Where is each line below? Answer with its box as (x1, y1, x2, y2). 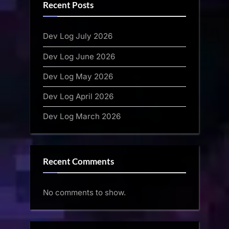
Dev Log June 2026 (43, 51, 115, 61)
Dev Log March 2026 (43, 111, 121, 122)
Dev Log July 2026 (43, 31, 112, 41)
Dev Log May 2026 (43, 71, 113, 81)
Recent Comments (43, 156, 114, 167)
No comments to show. (43, 188, 126, 198)
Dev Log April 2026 (43, 91, 113, 101)
